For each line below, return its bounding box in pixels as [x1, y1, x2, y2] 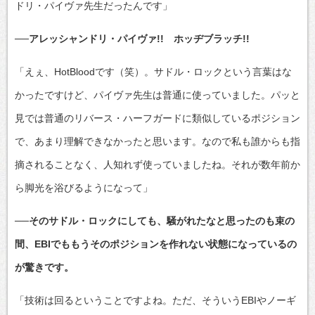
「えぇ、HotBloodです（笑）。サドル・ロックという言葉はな [15, 65, 292, 77]
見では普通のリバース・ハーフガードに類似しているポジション [15, 112, 300, 124]
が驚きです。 [15, 261, 74, 273]
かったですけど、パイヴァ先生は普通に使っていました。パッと [15, 89, 300, 101]
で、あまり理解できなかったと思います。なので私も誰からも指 [15, 135, 300, 147]
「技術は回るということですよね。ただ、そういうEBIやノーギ [15, 294, 296, 306]
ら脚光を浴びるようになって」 [15, 181, 153, 193]
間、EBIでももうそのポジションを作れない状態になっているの [15, 238, 297, 250]
